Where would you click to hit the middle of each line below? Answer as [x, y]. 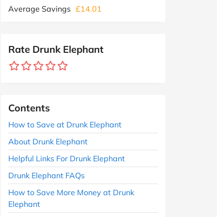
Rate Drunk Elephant [56, 49]
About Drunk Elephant [48, 141]
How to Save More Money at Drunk [71, 192]
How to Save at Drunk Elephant [65, 124]
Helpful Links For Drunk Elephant [67, 158]
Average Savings [39, 8]
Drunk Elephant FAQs [46, 175]
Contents [29, 108]
